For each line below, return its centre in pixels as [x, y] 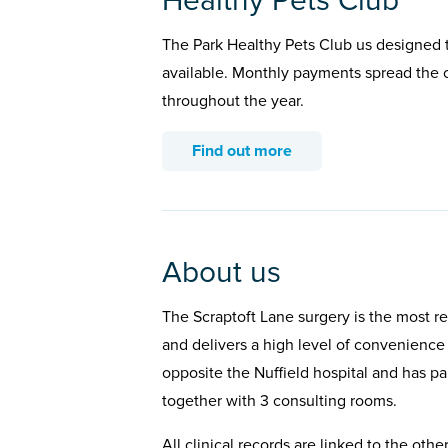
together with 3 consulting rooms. [279, 401]
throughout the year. [233, 101]
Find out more [242, 151]
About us [221, 273]
